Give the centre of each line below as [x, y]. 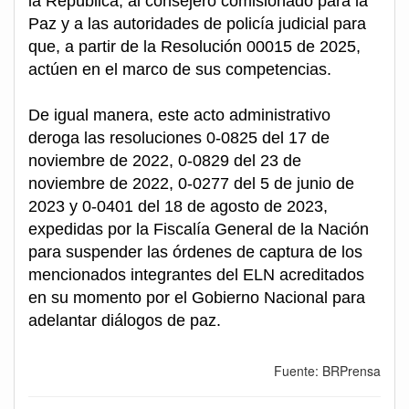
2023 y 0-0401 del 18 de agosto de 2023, [178, 207]
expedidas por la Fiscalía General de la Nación [199, 230]
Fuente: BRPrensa [327, 371]
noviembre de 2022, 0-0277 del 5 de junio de [191, 184]
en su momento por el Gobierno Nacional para [197, 298]
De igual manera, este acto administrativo [179, 115]
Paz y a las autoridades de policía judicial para [197, 24]
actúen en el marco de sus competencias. [180, 70]
